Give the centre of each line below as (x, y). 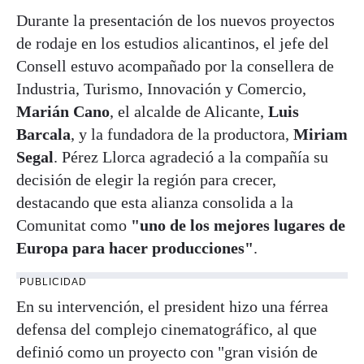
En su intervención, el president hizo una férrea (172, 306)
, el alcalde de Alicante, (189, 111)
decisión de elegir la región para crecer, (146, 179)
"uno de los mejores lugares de (238, 225)
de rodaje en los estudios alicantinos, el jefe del (173, 43)
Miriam (321, 134)
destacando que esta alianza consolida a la (155, 202)
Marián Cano (63, 111)
